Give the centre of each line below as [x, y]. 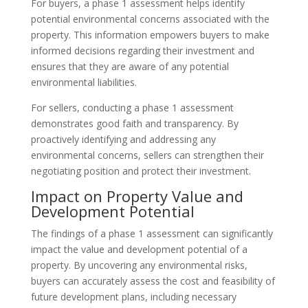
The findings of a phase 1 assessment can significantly [152, 233]
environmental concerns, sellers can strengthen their [147, 155]
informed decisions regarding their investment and [142, 51]
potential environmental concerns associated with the [150, 19]
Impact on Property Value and [137, 196]
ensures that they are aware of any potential [130, 66]
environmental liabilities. [84, 82]
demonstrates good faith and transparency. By [134, 123]
